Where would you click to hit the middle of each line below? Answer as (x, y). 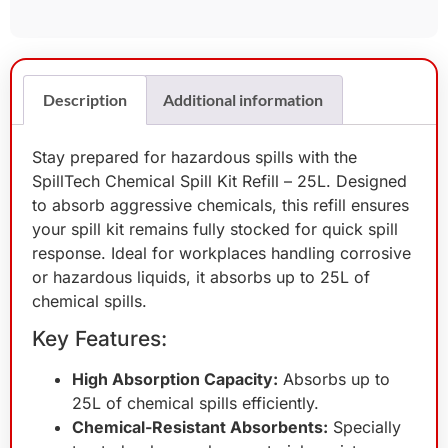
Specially (364, 427)
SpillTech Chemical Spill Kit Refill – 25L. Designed (219, 180)
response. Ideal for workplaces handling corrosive (221, 252)
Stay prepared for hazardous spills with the (194, 156)
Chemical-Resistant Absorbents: (200, 427)
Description (85, 99)
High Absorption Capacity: (175, 379)
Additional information (242, 99)
